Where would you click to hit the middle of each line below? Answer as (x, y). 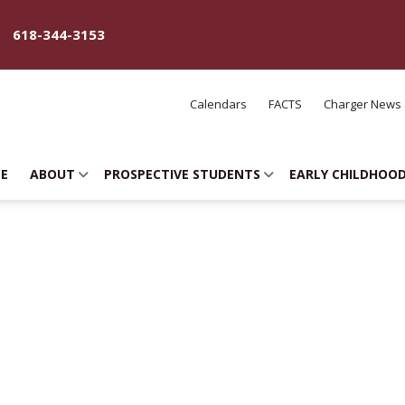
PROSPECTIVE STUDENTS (182, 174)
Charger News (363, 104)
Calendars (218, 104)
